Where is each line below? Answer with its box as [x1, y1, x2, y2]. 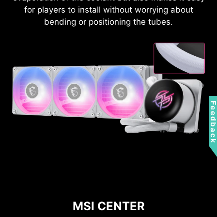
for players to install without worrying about [24, 5, 193, 15]
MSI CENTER [72, 199, 145, 213]
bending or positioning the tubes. [44, 17, 173, 27]
